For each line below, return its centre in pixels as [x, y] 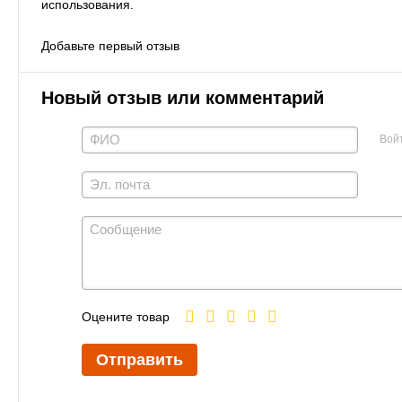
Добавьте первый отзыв [110, 46]
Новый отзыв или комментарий [183, 98]
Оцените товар [126, 317]
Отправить [140, 360]
